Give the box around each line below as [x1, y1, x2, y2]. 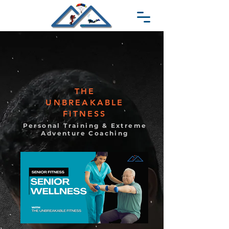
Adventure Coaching [41, 129, 129, 137]
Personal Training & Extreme [22, 122, 147, 129]
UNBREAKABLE [45, 98, 124, 107]
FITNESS [63, 109, 107, 119]
